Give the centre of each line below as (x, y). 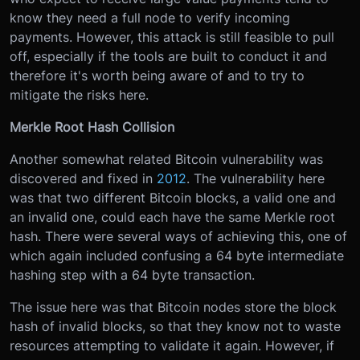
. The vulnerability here (256, 179)
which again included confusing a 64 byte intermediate (177, 256)
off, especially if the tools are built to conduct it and (168, 57)
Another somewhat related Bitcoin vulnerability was (166, 160)
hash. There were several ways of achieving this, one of (178, 237)
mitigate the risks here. (79, 95)
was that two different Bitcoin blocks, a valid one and (173, 198)
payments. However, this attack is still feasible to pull (172, 37)
